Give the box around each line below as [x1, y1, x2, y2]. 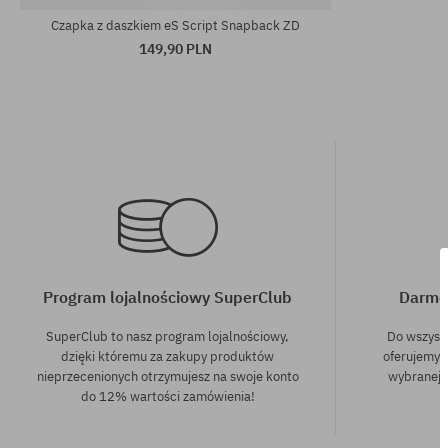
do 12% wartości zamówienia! [80, 387, 255, 405]
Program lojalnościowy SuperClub [43, 286, 292, 307]
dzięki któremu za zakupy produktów [61, 347, 274, 365]
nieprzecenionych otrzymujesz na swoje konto [36, 367, 299, 385]
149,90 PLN [139, 38, 212, 58]
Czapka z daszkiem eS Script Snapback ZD [51, 16, 300, 34]
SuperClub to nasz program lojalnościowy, [46, 327, 289, 345]
